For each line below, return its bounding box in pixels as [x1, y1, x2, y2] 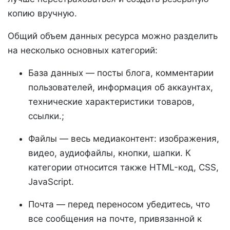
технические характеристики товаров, [28, 97, 195, 107]
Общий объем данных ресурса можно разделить [8, 31, 218, 41]
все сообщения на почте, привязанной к [28, 214, 202, 224]
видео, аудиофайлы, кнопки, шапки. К [28, 148, 191, 158]
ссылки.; [28, 111, 64, 121]
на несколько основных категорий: [8, 45, 158, 55]
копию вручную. [8, 8, 80, 18]
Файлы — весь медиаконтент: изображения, [28, 133, 219, 144]
